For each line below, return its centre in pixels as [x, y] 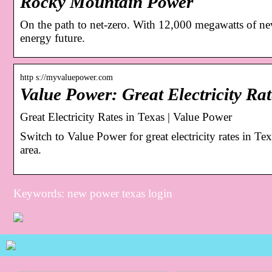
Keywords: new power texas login [93, 193]
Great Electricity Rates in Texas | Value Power [126, 117]
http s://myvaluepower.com [66, 77]
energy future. [53, 38]
